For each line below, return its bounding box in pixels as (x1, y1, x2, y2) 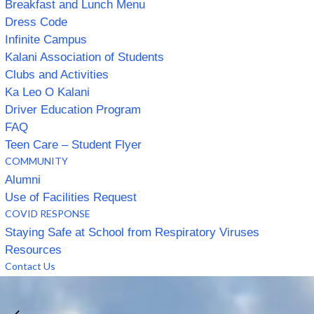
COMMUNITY (5, 154, 68, 167)
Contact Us (5, 259, 55, 272)
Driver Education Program (5, 102, 141, 116)
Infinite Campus (5, 32, 87, 46)
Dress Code (5, 15, 67, 29)
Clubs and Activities (5, 67, 109, 81)
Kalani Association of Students (5, 50, 164, 64)
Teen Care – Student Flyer (5, 137, 142, 151)
